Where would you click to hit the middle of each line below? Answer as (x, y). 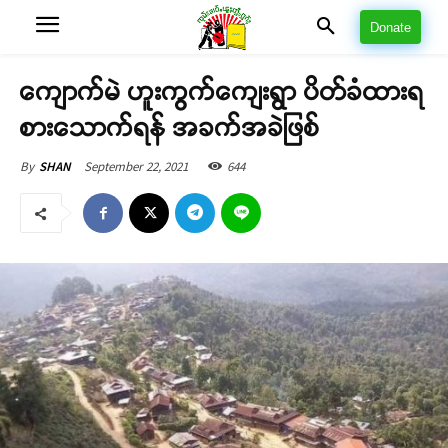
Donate (390, 28)
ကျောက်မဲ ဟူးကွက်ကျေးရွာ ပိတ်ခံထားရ (222, 91)
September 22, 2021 (136, 166)
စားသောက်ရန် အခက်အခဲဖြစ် (170, 127)
